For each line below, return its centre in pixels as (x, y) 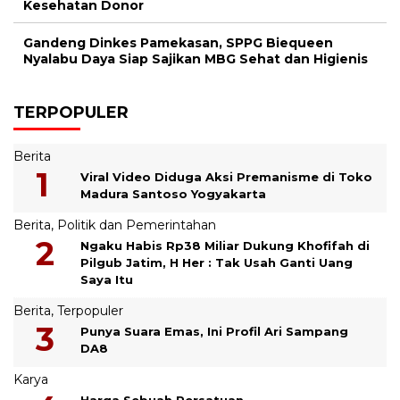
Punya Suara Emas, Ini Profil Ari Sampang (214, 332)
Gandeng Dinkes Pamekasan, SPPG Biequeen (178, 43)
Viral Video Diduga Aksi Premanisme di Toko (226, 177)
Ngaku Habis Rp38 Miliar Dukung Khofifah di (225, 246)
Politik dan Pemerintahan (137, 225)
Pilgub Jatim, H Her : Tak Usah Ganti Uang (217, 263)
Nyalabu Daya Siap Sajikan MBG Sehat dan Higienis (196, 59)
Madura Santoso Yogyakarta (173, 194)
